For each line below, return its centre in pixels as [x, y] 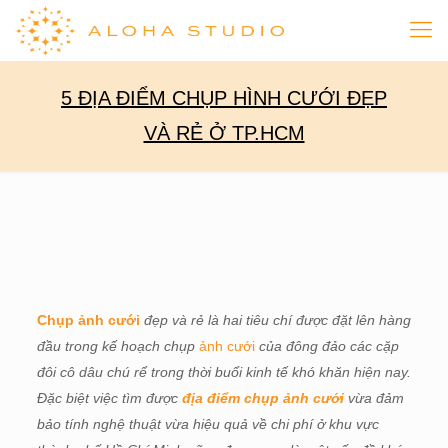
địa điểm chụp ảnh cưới [262, 398]
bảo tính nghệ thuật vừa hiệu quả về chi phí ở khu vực [207, 424]
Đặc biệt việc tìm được [109, 398]
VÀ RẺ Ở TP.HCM [224, 133]
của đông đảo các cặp [328, 346]
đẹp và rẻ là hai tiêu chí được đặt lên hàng [277, 320]
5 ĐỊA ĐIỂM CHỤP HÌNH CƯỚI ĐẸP [224, 98]
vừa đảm [373, 398]
